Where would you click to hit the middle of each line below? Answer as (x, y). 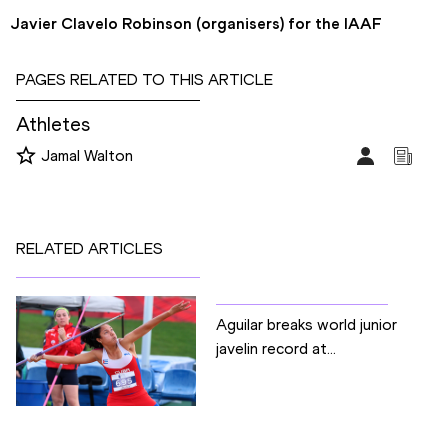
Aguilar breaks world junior (306, 325)
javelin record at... (276, 349)
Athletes (53, 124)
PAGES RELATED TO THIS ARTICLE (144, 80)
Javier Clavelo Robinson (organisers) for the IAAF (197, 24)
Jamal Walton (87, 156)
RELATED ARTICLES (89, 249)
